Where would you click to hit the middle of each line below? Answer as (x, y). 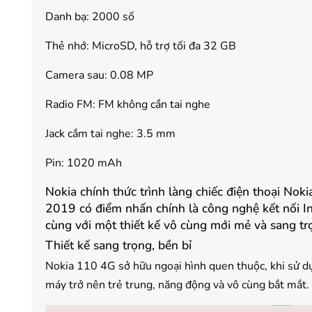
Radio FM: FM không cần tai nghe (128, 105)
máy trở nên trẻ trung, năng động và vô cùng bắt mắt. (177, 285)
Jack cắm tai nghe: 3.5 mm (110, 134)
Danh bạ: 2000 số (90, 17)
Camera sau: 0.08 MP (99, 76)
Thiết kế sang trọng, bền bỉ (118, 245)
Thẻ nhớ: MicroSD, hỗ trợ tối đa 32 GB (141, 46)
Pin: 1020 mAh (84, 163)
